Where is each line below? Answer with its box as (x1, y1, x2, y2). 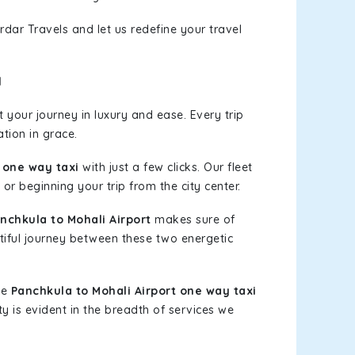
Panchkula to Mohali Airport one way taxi (10, 284, 257, 298)
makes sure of (151, 212, 235, 227)
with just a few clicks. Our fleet (78, 160, 253, 174)
